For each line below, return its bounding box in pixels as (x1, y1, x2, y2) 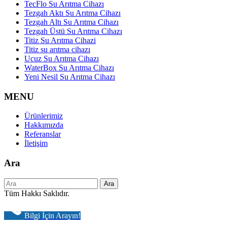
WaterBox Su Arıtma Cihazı (24, 63, 114, 72)
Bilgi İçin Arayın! (24, 211, 81, 220)
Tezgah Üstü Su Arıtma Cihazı (24, 26, 122, 35)
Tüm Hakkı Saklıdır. (4, 188, 69, 198)
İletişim (24, 139, 48, 148)
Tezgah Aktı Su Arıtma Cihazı (24, 8, 121, 17)
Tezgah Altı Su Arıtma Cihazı (24, 17, 119, 26)
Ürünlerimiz (24, 111, 63, 121)
